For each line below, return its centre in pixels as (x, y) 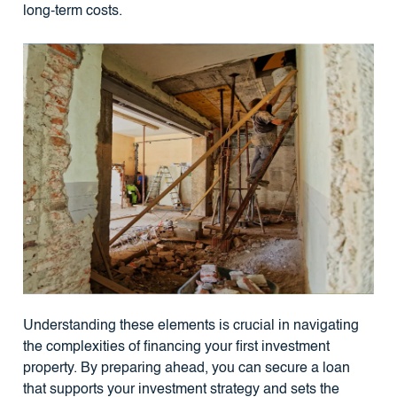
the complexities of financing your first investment (176, 347)
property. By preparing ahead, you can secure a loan (186, 368)
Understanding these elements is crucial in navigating (191, 326)
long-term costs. (72, 11)
